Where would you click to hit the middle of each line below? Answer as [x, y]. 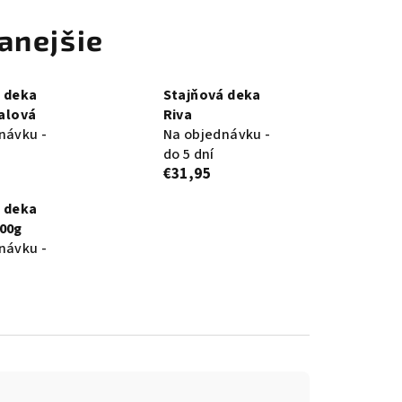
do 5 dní [188, 155]
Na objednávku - [217, 135]
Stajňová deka [212, 96]
